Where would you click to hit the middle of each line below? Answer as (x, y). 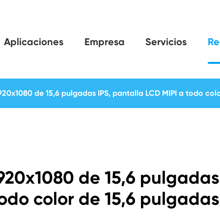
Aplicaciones (33, 42)
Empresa (104, 42)
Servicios (166, 42)
